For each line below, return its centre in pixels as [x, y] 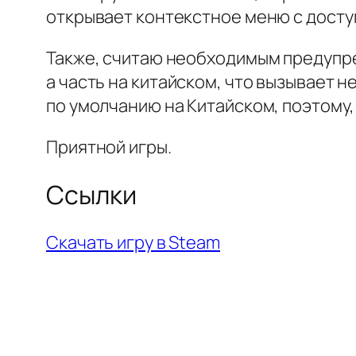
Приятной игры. [109, 147]
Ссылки [91, 194]
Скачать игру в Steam [133, 242]
